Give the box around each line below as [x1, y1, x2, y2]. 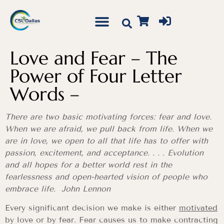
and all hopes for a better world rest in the [5, 160, 172, 169]
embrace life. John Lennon [5, 184, 110, 193]
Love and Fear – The [10, 46, 177, 69]
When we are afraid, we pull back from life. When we [5, 124, 212, 133]
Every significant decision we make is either [5, 203, 179, 213]
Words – [10, 82, 79, 105]
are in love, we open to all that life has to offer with [5, 136, 208, 145]
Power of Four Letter [10, 64, 182, 87]
